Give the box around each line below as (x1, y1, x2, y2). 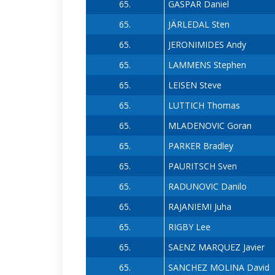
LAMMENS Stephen (168, 59, 246, 71)
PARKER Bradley (168, 140, 233, 152)
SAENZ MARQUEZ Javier (168, 241, 265, 254)
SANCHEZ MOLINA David (168, 261, 269, 274)
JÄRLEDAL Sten (168, 18, 230, 31)
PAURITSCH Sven (168, 160, 237, 172)
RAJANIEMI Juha (168, 201, 231, 213)
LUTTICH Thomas (168, 99, 240, 112)
